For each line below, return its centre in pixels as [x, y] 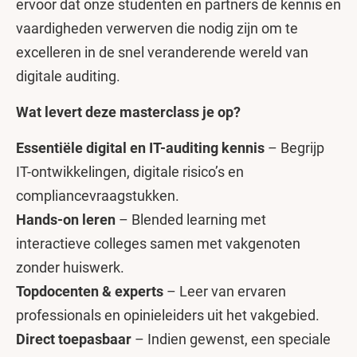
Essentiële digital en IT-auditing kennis [140, 148]
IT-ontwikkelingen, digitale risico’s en [130, 172]
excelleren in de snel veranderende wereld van [162, 52]
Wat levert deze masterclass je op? [128, 112]
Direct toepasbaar [74, 339]
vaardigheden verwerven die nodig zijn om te [157, 28]
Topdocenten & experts [90, 291]
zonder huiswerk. [70, 267]
